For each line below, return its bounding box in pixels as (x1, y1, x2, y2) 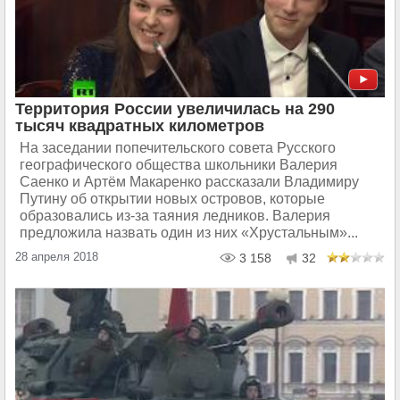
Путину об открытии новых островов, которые (20, 190, 325, 206)
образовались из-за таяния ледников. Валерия (20, 207, 330, 223)
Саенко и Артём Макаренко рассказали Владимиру (20, 173, 359, 189)
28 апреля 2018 (15, 249, 98, 263)
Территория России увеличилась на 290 (15, 99, 335, 118)
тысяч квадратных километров (15, 116, 264, 135)
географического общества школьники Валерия (20, 156, 337, 172)
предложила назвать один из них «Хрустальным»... (20, 224, 358, 240)
